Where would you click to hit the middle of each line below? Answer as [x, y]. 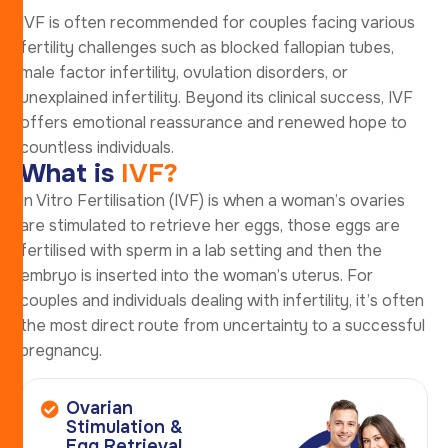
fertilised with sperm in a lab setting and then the [201, 250]
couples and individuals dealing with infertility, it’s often [222, 300]
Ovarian [99, 407]
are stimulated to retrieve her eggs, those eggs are [210, 225]
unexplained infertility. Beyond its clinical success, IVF [216, 97]
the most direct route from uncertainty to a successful [222, 325]
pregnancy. [61, 350]
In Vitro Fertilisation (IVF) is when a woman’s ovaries [212, 200]
